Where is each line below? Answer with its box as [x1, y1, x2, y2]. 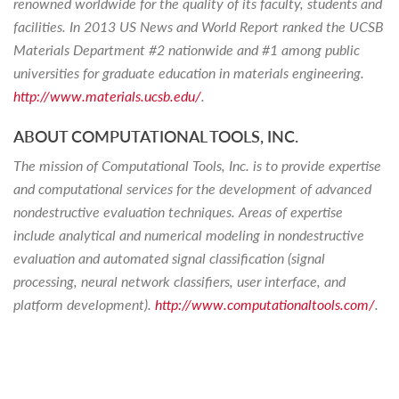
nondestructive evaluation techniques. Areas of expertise [13, 201, 343, 222]
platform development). [13, 294, 155, 314]
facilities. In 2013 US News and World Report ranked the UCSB [13, 16, 384, 37]
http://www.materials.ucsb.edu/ [13, 85, 201, 106]
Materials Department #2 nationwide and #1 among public [13, 39, 360, 60]
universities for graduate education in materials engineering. [13, 62, 364, 83]
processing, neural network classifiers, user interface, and [13, 271, 346, 291]
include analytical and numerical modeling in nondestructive [13, 224, 364, 245]
